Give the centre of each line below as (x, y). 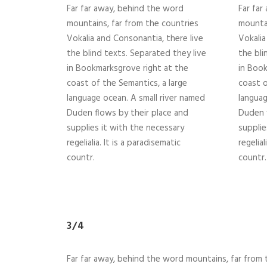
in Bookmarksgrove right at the (128, 69)
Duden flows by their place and (128, 114)
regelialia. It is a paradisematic (124, 143)
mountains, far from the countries (133, 24)
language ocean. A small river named (136, 99)
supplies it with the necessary (125, 128)
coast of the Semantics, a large (127, 84)
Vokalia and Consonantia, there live (135, 39)
